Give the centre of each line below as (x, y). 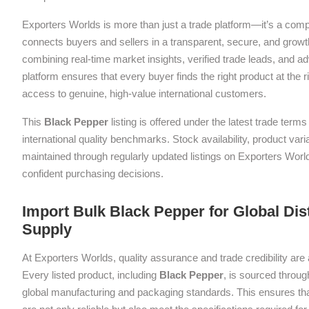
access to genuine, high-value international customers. (144, 94)
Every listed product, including (91, 275)
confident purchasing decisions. (93, 174)
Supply (47, 230)
